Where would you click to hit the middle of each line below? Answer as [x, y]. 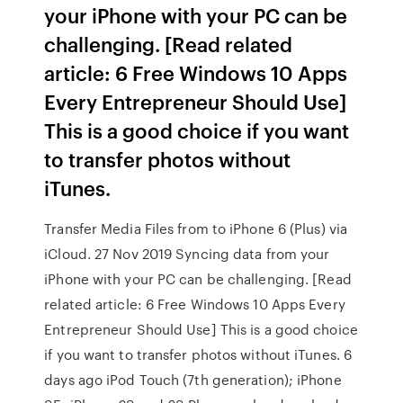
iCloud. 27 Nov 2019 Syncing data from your [187, 254]
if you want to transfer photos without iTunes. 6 [198, 354]
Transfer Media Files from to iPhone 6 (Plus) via [196, 228]
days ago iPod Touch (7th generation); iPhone [193, 380]
